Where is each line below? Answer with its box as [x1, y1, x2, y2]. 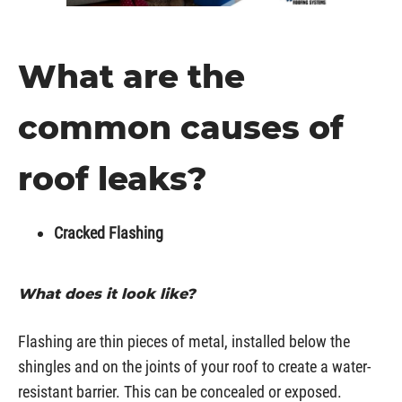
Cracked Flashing [54, 223, 163, 242]
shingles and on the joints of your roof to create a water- [18, 357, 371, 376]
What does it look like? [18, 285, 200, 302]
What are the [18, 57, 245, 96]
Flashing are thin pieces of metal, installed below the [18, 332, 350, 351]
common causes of [18, 108, 344, 147]
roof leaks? [18, 159, 215, 198]
